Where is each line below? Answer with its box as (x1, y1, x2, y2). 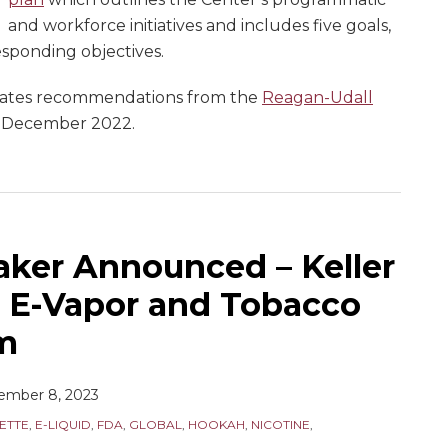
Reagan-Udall (262, 88, 373, 107)
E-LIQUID (35, 417, 91, 432)
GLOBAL (129, 417, 182, 432)
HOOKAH (188, 417, 245, 432)
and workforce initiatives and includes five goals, (8, 16, 391, 35)
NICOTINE (251, 417, 310, 432)
